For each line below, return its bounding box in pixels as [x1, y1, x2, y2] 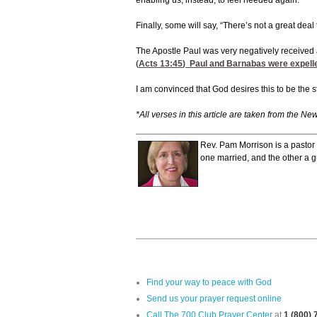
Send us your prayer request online [146, 294, 282, 304]
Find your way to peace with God [146, 277, 272, 288]
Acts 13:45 [139, 59, 183, 69]
